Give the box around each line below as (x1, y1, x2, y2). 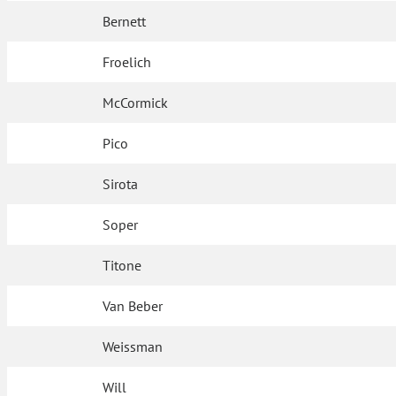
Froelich (103, 53, 152, 71)
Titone (103, 256, 142, 274)
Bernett (103, 12, 147, 30)
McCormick (103, 94, 169, 111)
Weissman (103, 338, 164, 355)
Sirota (103, 175, 139, 193)
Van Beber (103, 297, 164, 315)
